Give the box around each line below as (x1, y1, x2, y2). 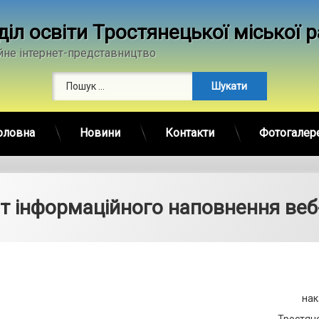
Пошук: (158, 70, 191, 82)
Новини (79, 126, 120, 140)
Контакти (164, 126, 214, 140)
